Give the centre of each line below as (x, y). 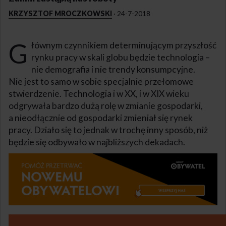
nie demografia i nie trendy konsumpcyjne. (113, 69)
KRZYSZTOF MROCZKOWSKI (60, 13)
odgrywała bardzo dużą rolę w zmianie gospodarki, (106, 105)
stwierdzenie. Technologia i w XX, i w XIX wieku (99, 93)
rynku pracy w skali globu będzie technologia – (120, 57)
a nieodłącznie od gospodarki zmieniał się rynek (101, 118)
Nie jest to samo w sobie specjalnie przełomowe (101, 81)
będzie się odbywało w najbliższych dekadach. (97, 142)
